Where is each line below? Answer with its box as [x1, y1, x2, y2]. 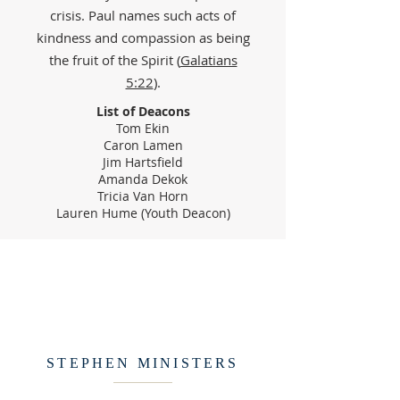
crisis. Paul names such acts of [50, 6, 236, 24]
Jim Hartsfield [103, 154, 183, 171]
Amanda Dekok [98, 171, 187, 187]
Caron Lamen [103, 137, 183, 154]
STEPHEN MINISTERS [46, 355, 239, 371]
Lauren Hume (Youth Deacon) [55, 204, 230, 221]
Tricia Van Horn [97, 187, 188, 204]
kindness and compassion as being [36, 29, 250, 46]
